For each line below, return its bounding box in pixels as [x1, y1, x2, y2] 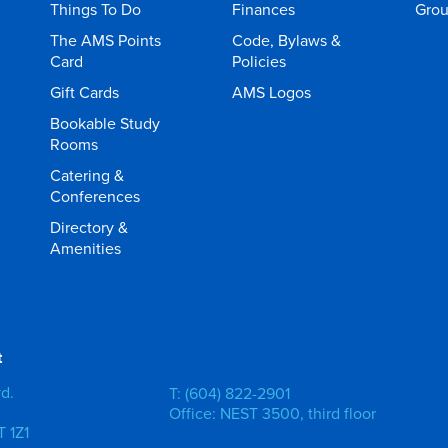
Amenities [49, 237, 121, 259]
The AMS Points [49, 29, 161, 51]
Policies [232, 50, 287, 72]
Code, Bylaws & [232, 29, 342, 51]
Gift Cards [49, 81, 119, 103]
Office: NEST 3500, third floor [169, 402, 376, 424]
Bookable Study [49, 112, 160, 134]
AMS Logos [232, 81, 312, 103]
